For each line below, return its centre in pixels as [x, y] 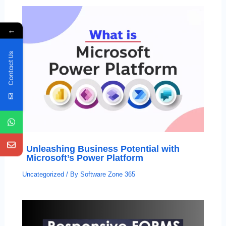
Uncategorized [43, 174]
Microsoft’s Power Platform [84, 158]
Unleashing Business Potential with [103, 149]
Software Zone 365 [107, 174]
